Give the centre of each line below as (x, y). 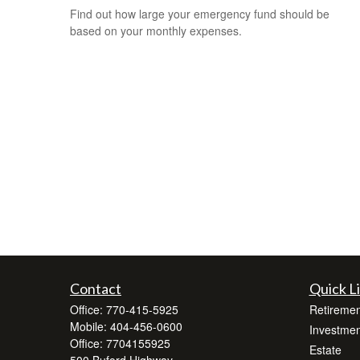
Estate (325, 350)
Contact (96, 288)
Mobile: (90, 326)
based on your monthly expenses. (156, 30)
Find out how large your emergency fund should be (200, 13)
